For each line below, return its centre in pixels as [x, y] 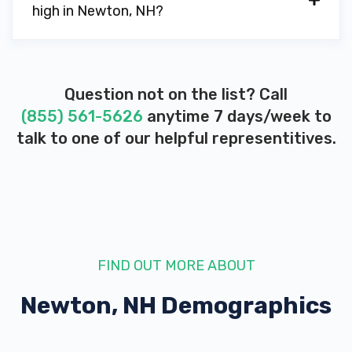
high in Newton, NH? [98, 11]
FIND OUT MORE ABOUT [176, 266]
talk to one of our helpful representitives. [176, 138]
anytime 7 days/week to [237, 116]
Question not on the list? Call [176, 94]
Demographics [244, 306]
